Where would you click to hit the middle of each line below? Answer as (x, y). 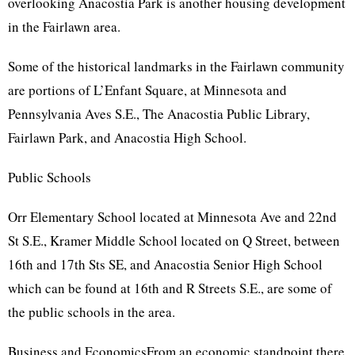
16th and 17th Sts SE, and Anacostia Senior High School (165, 264)
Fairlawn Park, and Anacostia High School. (127, 137)
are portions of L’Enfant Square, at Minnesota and (147, 90)
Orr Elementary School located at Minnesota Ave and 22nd (172, 217)
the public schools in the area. (92, 312)
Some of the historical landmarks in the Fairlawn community (176, 66)
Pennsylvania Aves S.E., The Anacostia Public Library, (159, 114)
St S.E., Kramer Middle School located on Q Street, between (174, 240)
